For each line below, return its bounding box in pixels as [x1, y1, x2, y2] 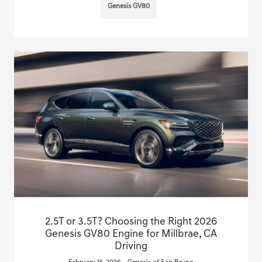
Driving [114, 241, 147, 253]
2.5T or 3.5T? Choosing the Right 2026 [44, 216, 217, 228]
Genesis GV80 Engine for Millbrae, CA [44, 229, 217, 240]
